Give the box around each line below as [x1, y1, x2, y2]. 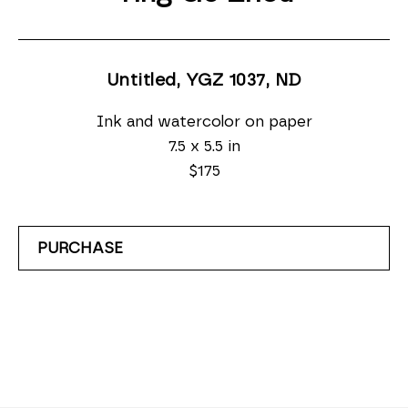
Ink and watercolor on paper [96, 113, 312, 129]
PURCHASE [37, 240, 123, 256]
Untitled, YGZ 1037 [106, 71, 266, 89]
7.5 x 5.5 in [168, 138, 240, 154]
